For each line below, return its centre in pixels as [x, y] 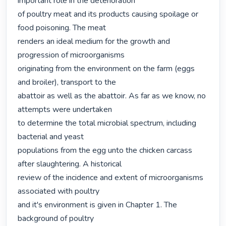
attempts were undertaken [65, 110]
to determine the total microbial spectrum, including [107, 123]
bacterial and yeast [51, 137]
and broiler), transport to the [67, 82]
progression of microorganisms [71, 55]
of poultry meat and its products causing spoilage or [108, 14]
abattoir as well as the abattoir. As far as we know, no [112, 96]
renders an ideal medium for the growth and [94, 42]
